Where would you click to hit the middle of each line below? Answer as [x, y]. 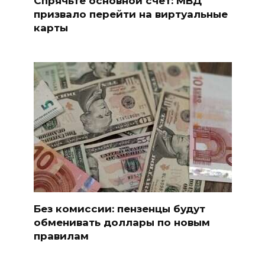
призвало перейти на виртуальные [130, 14]
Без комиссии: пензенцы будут [119, 209]
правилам [61, 236]
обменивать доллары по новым [122, 223]
